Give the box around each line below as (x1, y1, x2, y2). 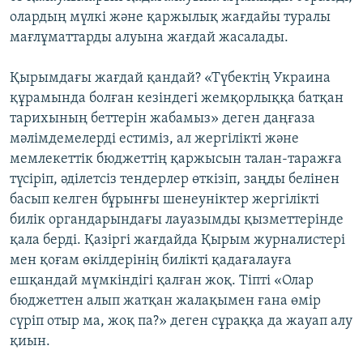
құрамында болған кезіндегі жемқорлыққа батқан (10, 91, 344, 107)
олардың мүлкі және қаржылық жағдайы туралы (10, 10, 331, 26)
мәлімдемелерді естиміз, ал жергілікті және (10, 131, 299, 147)
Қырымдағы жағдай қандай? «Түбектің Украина (10, 70, 331, 87)
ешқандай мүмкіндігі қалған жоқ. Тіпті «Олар (10, 273, 314, 289)
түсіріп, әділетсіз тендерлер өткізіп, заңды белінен (10, 172, 340, 188)
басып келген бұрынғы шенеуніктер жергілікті (10, 192, 319, 208)
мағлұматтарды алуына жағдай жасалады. (10, 30, 288, 46)
